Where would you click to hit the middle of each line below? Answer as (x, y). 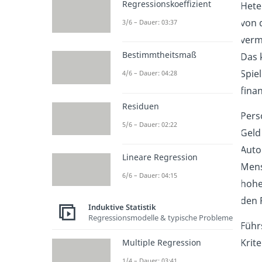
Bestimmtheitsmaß (159, 55)
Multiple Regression (161, 243)
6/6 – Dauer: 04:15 (149, 175)
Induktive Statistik (122, 207)
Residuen (140, 106)
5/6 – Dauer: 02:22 (149, 124)
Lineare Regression (160, 157)
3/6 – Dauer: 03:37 (149, 22)
